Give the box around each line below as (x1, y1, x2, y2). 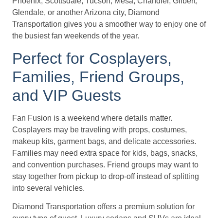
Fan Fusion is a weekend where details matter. (12, 113, 172, 122)
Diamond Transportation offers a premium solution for (12, 202, 195, 211)
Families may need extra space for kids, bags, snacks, (12, 148, 198, 157)
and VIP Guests (12, 86, 121, 104)
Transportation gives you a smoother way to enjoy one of (12, 20, 206, 29)
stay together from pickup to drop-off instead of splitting (12, 172, 199, 181)
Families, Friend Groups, (12, 68, 184, 86)
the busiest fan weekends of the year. (12, 32, 139, 40)
